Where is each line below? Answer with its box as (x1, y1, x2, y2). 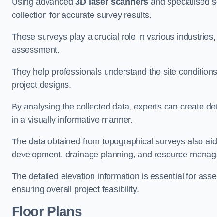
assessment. (12, 45, 60, 55)
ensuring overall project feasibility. (12, 185, 139, 194)
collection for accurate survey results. (12, 10, 152, 20)
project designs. (12, 80, 72, 90)
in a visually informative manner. (12, 115, 133, 124)
